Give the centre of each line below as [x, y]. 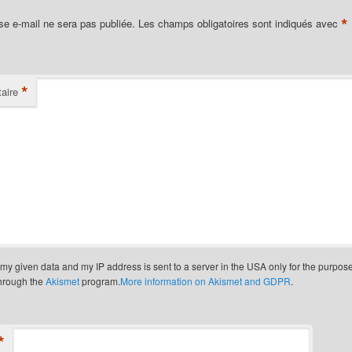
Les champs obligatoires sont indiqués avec [239, 24]
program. [99, 281]
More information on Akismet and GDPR [205, 281]
